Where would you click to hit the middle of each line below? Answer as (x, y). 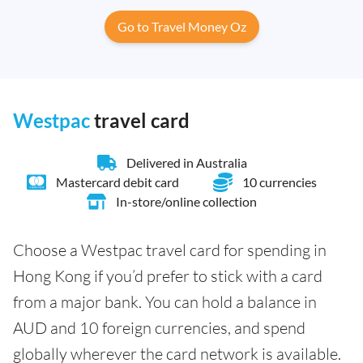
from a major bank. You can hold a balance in (165, 302)
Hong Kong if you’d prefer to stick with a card (168, 276)
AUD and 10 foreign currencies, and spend (159, 328)
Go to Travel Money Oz (181, 27)
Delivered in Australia (186, 163)
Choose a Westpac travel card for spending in (170, 250)
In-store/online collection (186, 202)
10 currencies (279, 182)
